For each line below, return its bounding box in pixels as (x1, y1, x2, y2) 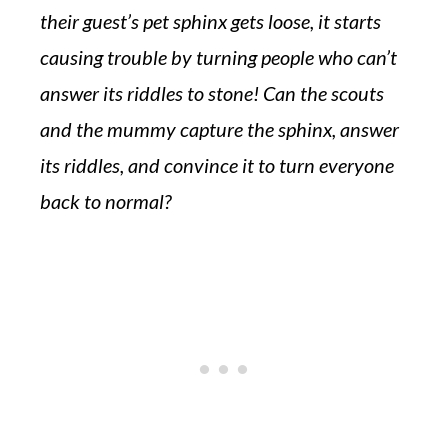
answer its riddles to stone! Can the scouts (40, 81, 384, 105)
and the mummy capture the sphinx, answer (40, 117, 399, 141)
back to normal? (40, 189, 171, 213)
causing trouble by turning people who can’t (40, 45, 397, 69)
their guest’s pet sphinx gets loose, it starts (40, 9, 381, 33)
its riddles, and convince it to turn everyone (40, 153, 394, 177)
